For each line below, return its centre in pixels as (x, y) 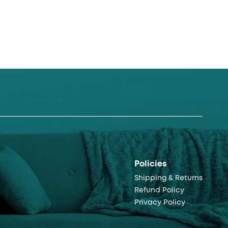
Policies (150, 164)
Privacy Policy (160, 202)
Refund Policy (159, 190)
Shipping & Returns (168, 178)
